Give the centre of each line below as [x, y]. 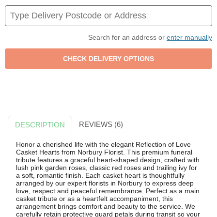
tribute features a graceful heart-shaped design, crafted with [108, 160]
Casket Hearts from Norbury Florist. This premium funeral [104, 152]
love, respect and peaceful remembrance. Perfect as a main [108, 191]
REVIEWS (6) [101, 124]
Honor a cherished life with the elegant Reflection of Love [103, 145]
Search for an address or [127, 37]
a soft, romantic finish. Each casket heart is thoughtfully [100, 176]
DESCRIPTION [40, 124]
